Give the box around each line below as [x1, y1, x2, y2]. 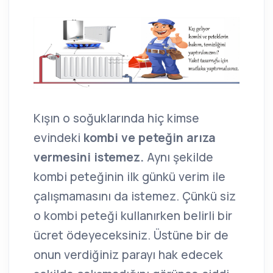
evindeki [34, 130, 83, 146]
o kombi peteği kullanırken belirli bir [34, 208, 232, 224]
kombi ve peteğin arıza [83, 130, 216, 146]
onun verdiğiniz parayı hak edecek [34, 247, 223, 263]
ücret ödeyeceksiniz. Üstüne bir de [34, 227, 229, 244]
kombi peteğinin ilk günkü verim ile [34, 169, 225, 185]
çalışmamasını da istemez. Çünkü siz [34, 188, 236, 205]
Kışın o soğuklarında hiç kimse [34, 110, 199, 127]
